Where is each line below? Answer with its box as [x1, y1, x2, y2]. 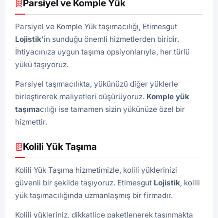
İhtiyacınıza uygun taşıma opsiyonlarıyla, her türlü [15, 47, 190, 56]
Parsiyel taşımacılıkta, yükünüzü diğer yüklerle [15, 79, 178, 89]
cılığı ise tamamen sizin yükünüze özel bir [40, 105, 185, 114]
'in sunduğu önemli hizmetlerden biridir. [41, 35, 179, 44]
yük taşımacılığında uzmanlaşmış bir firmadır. [15, 191, 173, 200]
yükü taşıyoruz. [15, 60, 69, 69]
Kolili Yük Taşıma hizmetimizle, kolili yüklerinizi [15, 165, 177, 175]
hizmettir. [15, 117, 47, 127]
